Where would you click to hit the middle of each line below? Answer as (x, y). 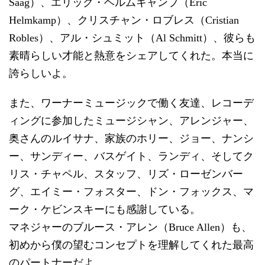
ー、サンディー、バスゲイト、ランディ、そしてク (131, 156)
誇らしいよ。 (41, 73)
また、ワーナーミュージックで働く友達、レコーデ (131, 103)
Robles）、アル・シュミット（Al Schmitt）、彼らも (132, 38)
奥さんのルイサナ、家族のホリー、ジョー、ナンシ (131, 138)
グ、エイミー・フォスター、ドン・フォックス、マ (131, 191)
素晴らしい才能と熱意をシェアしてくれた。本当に (131, 55)
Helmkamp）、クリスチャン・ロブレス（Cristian (124, 20)
